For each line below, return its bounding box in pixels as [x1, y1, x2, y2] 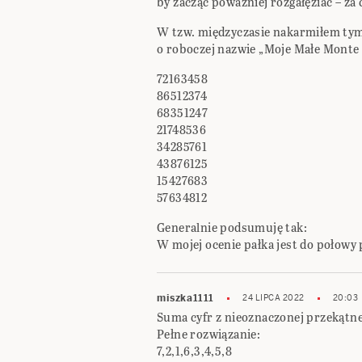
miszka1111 [157, 292, 214, 305]
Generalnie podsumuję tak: [157, 219, 307, 236]
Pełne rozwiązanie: [157, 326, 261, 343]
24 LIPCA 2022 [242, 293, 305, 303]
